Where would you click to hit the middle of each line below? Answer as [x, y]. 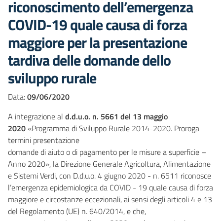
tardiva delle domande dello [89, 60]
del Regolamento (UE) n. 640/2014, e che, [77, 211]
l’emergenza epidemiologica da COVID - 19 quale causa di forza [110, 187]
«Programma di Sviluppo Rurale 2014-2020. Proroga [112, 128]
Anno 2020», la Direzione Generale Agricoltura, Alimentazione [109, 164]
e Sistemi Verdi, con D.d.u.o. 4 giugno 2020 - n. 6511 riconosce [110, 176]
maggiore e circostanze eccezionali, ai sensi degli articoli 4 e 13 [110, 199]
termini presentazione [44, 140]
